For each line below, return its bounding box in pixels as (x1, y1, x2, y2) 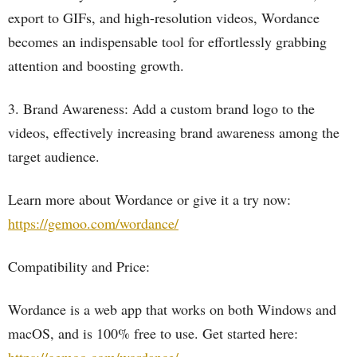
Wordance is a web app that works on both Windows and (8, 300, 336, 319)
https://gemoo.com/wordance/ (8, 214, 178, 233)
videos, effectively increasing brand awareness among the (8, 123, 339, 142)
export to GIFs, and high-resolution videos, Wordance (8, 8, 320, 27)
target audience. (8, 147, 100, 166)
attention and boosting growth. (8, 56, 184, 75)
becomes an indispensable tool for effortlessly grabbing (8, 32, 327, 51)
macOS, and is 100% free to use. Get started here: (8, 324, 298, 343)
